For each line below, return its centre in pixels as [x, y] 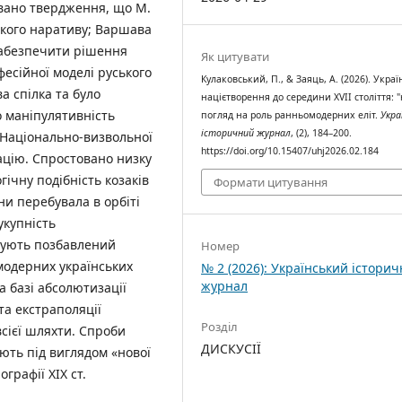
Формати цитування [271, 183]
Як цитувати [236, 56]
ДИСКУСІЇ [232, 349]
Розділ [220, 327]
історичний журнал [246, 132]
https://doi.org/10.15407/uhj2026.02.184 [290, 150]
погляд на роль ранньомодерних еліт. [291, 114]
